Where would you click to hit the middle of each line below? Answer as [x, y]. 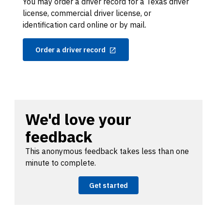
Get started [108, 185]
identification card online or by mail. [85, 24]
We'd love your [78, 119]
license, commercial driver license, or [87, 13]
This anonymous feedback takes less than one [107, 151]
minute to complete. [61, 163]
